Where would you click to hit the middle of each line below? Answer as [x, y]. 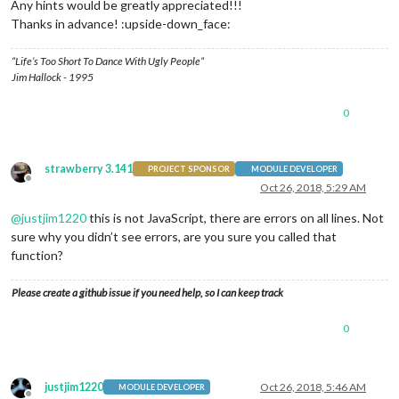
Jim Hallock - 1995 [53, 77]
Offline [45, 184]
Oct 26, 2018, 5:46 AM [313, 387]
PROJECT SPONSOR [189, 169]
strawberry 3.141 [89, 168]
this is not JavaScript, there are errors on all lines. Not [235, 217]
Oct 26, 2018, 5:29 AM [313, 187]
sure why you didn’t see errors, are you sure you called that [174, 236]
